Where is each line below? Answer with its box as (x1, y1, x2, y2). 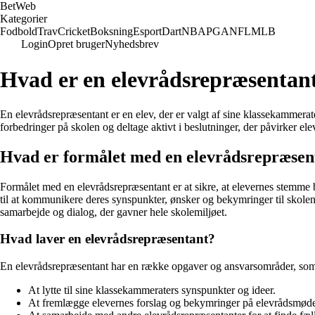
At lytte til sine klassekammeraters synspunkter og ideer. (28, 284, 276, 297)
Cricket (58, 25, 90, 37)
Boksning (90, 25, 133, 37)
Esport (133, 25, 162, 37)
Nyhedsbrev (105, 38, 159, 50)
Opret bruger (48, 38, 105, 50)
